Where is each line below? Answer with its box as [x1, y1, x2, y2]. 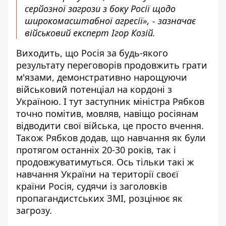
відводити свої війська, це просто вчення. [16, 119, 204, 132]
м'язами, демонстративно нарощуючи [16, 71, 187, 83]
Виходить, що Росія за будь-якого [16, 46, 168, 59]
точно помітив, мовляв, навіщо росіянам [16, 107, 198, 120]
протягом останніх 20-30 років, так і [16, 143, 176, 156]
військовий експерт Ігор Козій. [25, 26, 155, 39]
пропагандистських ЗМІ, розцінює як [16, 192, 183, 204]
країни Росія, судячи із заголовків [16, 180, 167, 192]
